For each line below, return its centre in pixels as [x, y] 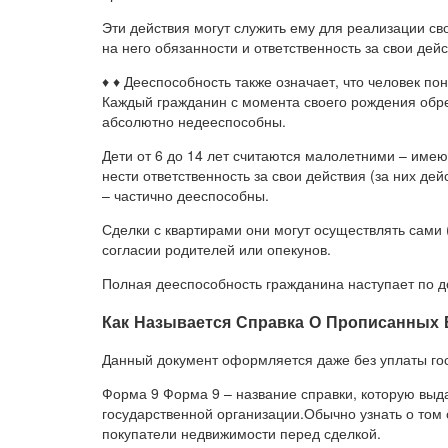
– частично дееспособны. [185, 195]
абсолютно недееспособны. [194, 121]
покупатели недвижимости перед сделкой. [241, 433]
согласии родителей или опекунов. [216, 249]
